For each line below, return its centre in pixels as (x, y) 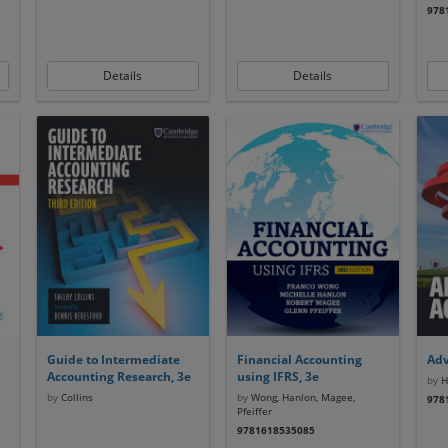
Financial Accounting (299, 359)
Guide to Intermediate (113, 359)
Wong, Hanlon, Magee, (301, 397)
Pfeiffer (254, 411)
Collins (75, 397)
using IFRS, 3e (277, 376)
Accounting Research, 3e (118, 376)
